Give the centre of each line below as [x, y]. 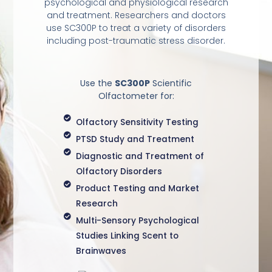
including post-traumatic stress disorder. [136, 40]
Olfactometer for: [136, 96]
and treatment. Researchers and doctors [136, 15]
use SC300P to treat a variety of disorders [136, 28]
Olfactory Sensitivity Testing [137, 122]
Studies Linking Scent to [127, 236]
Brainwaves [101, 251]
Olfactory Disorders [119, 171]
